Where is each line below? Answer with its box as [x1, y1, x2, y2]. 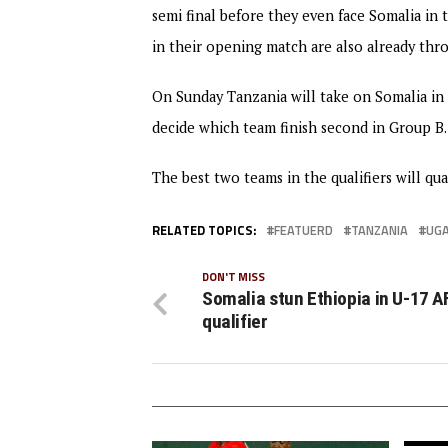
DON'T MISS [202, 267, 265, 285]
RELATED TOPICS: [152, 219, 256, 240]
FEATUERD [274, 219, 333, 240]
